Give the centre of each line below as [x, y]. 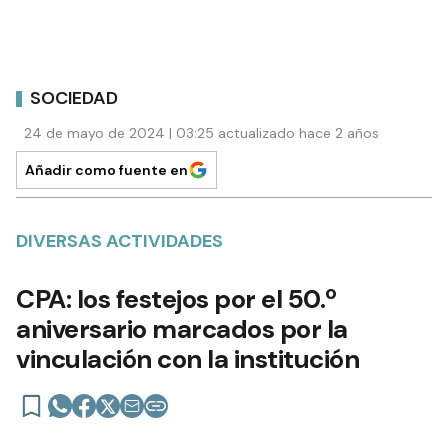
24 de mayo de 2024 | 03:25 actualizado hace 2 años [201, 133]
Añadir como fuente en [106, 170]
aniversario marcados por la [182, 329]
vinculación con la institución [187, 359]
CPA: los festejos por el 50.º [176, 299]
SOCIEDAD [74, 97]
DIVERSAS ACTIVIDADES [119, 241]
